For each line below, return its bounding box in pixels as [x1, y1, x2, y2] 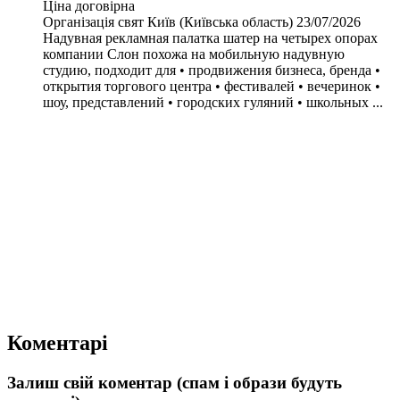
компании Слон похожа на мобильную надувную [43, 46, 345, 62]
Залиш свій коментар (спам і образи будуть [7, 372, 342, 392]
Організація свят [43, 13, 144, 29]
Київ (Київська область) [147, 13, 293, 29]
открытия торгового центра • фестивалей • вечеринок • [43, 78, 380, 94]
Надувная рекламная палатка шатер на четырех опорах [43, 29, 378, 46]
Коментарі [7, 330, 108, 354]
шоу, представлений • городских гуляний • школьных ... [43, 94, 383, 110]
